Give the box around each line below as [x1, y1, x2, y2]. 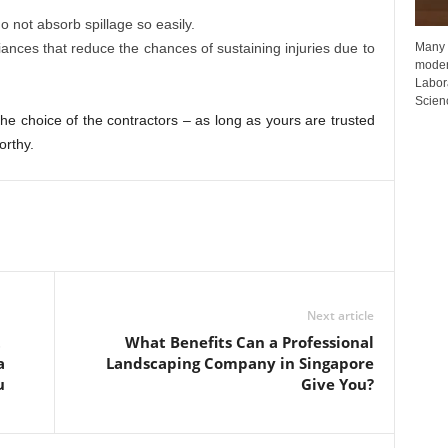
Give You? [300, 374, 374, 395]
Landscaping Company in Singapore [105, 353, 374, 374]
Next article [306, 307, 374, 325]
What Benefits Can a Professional [124, 332, 374, 353]
